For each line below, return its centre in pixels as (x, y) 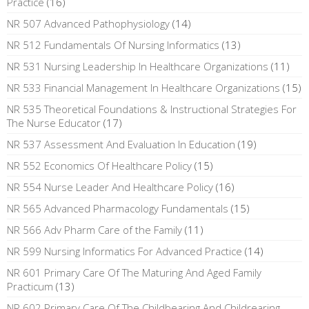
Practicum (30, 286)
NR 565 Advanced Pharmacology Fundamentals (118, 208)
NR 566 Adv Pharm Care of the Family (94, 229)
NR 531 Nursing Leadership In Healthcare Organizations (138, 66)
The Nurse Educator (54, 122)
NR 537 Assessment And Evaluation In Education (121, 144)
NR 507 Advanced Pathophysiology (88, 23)
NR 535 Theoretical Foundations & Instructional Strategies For (152, 109)
